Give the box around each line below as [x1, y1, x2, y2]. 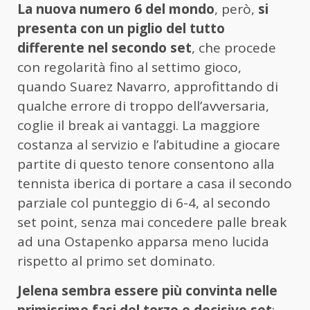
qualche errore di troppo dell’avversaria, [17, 97, 269, 116]
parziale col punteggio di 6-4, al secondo [17, 194, 271, 212]
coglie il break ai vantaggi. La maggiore [17, 116, 260, 135]
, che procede [192, 39, 276, 57]
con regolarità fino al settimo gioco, [17, 58, 241, 77]
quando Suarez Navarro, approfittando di [17, 77, 278, 96]
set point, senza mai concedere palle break [17, 213, 286, 232]
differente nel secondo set [17, 39, 192, 57]
